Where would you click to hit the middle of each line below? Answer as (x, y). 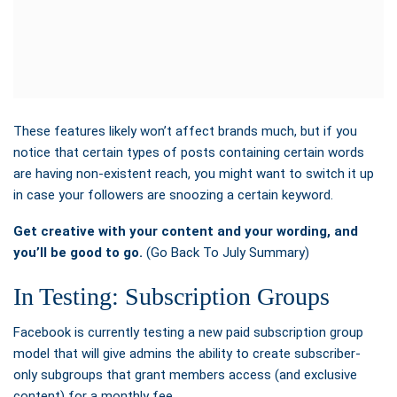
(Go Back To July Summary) (226, 252)
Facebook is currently (78, 332)
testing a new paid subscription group (253, 332)
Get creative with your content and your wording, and (186, 231)
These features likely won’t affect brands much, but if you (185, 131)
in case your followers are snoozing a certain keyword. (173, 195)
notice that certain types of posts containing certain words (189, 152)
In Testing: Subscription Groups (171, 296)
